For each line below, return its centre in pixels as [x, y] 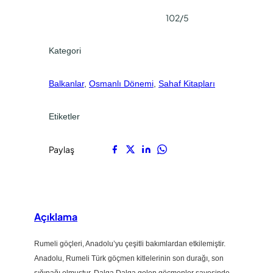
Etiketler [64, 116]
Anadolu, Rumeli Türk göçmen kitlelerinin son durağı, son [129, 259]
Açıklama [56, 216]
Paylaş [62, 149]
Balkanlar [66, 83]
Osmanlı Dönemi [121, 83]
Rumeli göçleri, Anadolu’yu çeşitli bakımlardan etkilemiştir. [130, 244]
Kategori [65, 50]
